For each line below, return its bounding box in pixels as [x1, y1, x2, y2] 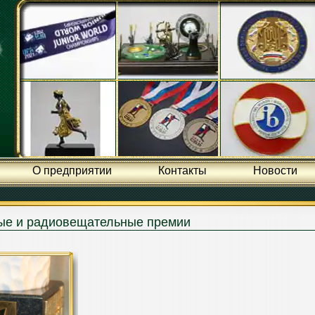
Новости [252, 165, 297, 176]
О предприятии [32, 165, 112, 176]
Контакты [157, 165, 207, 176]
